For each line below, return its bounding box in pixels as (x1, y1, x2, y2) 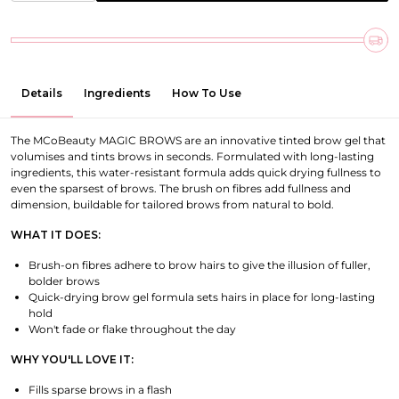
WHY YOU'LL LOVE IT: (11, 353, 134, 366)
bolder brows (28, 274, 100, 288)
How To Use (172, 86, 241, 100)
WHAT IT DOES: (11, 228, 101, 241)
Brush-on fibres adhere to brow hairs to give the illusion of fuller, (28, 258, 370, 272)
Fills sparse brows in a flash (28, 383, 172, 396)
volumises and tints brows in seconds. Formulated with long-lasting (11, 150, 374, 163)
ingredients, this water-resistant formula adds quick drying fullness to (11, 166, 381, 179)
